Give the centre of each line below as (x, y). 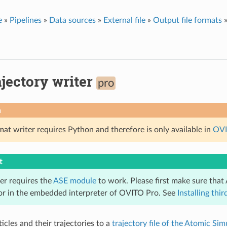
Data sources (72, 20)
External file (124, 20)
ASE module (74, 181)
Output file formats (187, 20)
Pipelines (25, 20)
